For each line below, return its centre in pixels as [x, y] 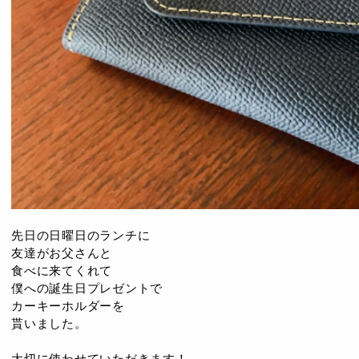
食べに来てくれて [62, 270]
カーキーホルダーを [68, 306]
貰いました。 [49, 323]
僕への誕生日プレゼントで [87, 288]
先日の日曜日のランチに [81, 235]
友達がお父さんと [62, 253]
